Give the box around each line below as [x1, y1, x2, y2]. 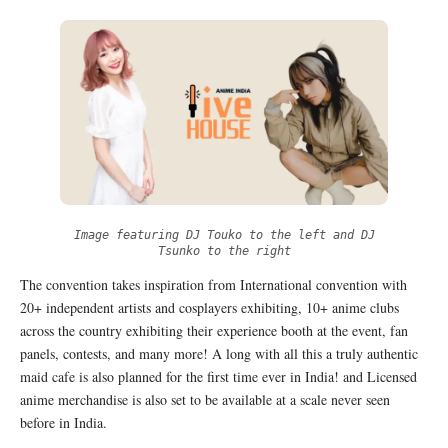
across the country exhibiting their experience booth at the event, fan [20, 321, 408, 341]
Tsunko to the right [157, 244, 291, 259]
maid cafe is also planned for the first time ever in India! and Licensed [20, 367, 417, 387]
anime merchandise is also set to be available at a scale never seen [20, 390, 390, 410]
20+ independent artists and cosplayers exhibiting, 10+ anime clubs [20, 298, 399, 318]
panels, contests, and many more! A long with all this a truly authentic [20, 344, 418, 364]
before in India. [20, 413, 107, 433]
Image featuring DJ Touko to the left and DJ [73, 228, 375, 243]
